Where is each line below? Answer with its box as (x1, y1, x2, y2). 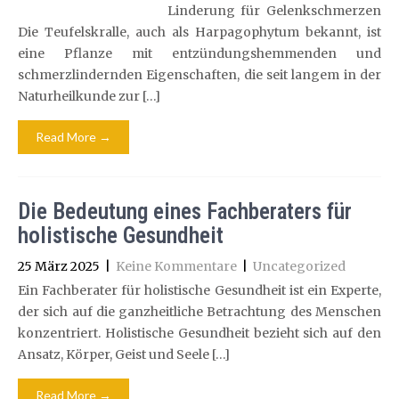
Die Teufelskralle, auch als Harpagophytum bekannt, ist (18, 24, 381, 40)
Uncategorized (253, 258, 346, 274)
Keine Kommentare (116, 258, 237, 274)
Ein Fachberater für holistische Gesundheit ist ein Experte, (18, 282, 381, 298)
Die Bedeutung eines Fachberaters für (18, 199, 352, 224)
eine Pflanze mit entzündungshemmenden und (18, 45, 381, 61)
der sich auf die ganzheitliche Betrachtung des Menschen (18, 304, 381, 320)
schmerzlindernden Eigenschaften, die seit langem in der (18, 67, 381, 83)
